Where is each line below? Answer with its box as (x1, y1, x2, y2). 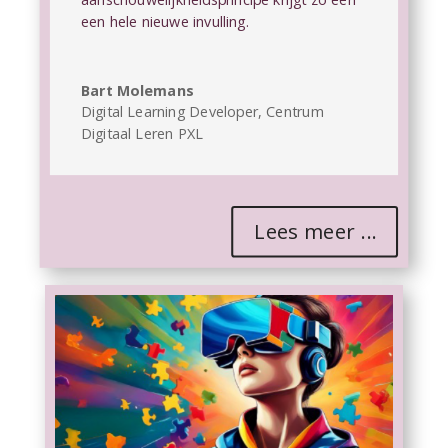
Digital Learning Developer (80, 102, 258, 122)
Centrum (266, 102, 324, 122)
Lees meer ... (254, 217, 376, 246)
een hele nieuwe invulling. (80, 11, 249, 31)
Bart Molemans (80, 80, 194, 100)
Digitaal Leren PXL (80, 123, 204, 144)
